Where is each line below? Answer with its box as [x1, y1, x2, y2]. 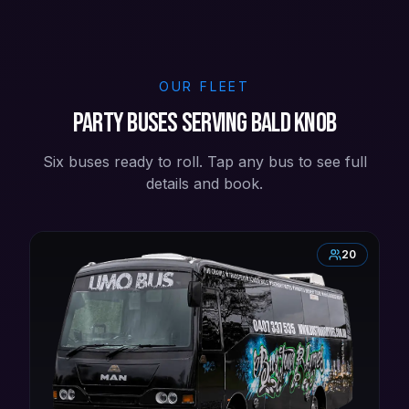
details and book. [146, 173, 263, 193]
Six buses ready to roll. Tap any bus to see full [42, 152, 367, 171]
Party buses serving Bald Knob [72, 106, 337, 140]
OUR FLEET [158, 78, 251, 94]
